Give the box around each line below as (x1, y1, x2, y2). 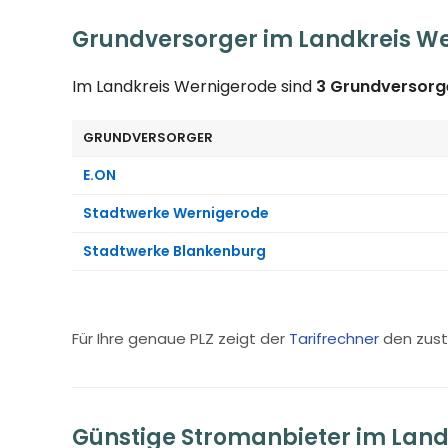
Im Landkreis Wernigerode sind (72, 74, 316, 98)
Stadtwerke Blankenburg (83, 240, 266, 261)
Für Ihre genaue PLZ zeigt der (72, 327, 289, 349)
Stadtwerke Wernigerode (83, 202, 269, 223)
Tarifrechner (289, 327, 379, 349)
